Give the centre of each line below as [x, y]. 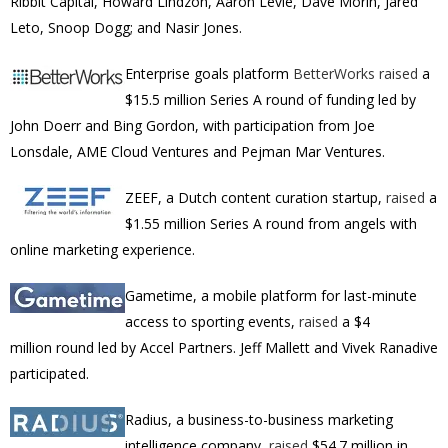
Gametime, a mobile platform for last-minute [271, 295]
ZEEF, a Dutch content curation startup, [255, 197]
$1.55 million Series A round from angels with [271, 223]
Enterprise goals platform [207, 73]
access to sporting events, [212, 321]
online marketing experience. [102, 249]
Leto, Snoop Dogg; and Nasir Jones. [126, 27]
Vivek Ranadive [390, 347]
